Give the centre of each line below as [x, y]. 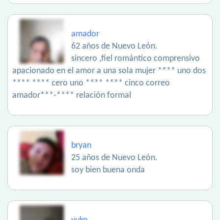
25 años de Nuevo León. [114, 158]
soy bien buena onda [108, 170]
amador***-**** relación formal [72, 96]
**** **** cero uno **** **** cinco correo [91, 83]
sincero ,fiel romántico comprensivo [136, 59]
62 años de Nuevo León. [114, 47]
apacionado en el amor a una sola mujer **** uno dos [109, 71]
